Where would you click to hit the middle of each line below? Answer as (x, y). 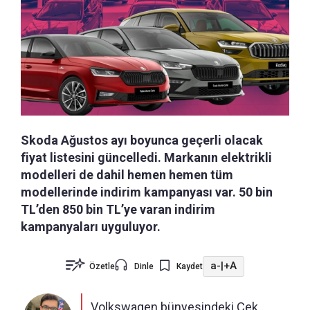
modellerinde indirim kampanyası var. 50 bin (147, 192)
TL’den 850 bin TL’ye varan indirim (118, 209)
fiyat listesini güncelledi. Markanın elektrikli (146, 157)
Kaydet (190, 266)
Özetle (102, 266)
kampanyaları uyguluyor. (91, 226)
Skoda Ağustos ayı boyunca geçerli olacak (142, 140)
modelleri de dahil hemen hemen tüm (127, 174)
